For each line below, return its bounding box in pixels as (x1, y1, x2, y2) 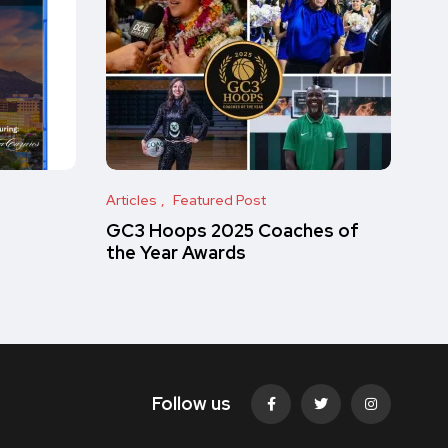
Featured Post (173, 191, 266, 209)
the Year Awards (106, 241, 246, 264)
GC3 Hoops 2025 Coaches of (106, 219, 359, 242)
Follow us (152, 392, 231, 415)
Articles (106, 191, 157, 209)
